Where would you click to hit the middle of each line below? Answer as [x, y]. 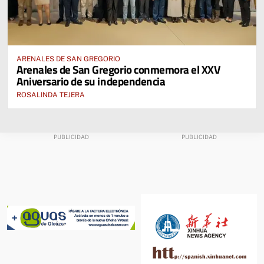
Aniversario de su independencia [91, 81]
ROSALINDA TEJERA [51, 95]
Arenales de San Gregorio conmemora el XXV [118, 69]
